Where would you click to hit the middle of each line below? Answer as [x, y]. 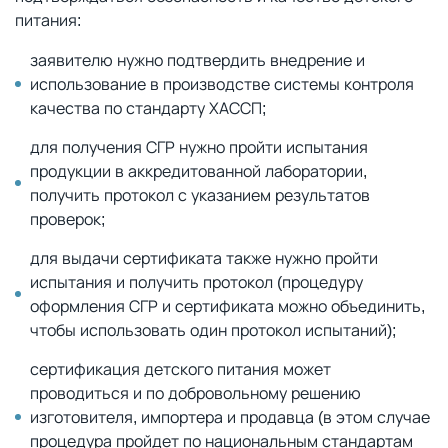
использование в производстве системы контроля [222, 84]
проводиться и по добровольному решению [195, 393]
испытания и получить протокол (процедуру [196, 282]
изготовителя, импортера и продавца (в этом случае [230, 417]
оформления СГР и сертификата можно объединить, [227, 306]
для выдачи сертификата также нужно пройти [204, 258]
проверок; [67, 219]
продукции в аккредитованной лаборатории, [198, 171]
